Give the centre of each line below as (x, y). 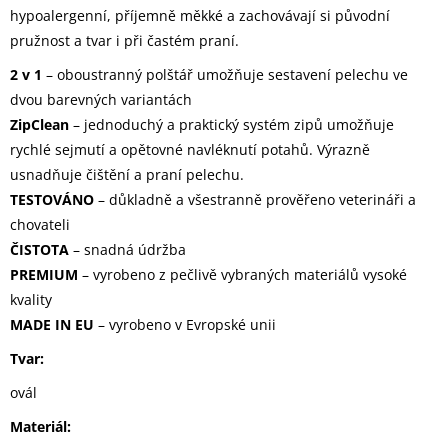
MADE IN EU (52, 325)
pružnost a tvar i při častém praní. (124, 41)
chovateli (40, 225)
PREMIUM (44, 275)
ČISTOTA (39, 250)
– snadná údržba (127, 250)
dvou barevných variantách (101, 100)
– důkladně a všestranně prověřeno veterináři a (255, 200)
